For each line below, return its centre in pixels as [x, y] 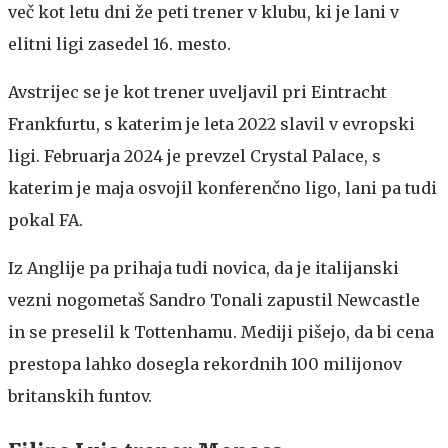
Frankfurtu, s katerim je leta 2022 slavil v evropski [211, 123]
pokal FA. [45, 219]
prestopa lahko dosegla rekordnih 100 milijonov [205, 363]
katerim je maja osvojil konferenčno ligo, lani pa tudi [222, 187]
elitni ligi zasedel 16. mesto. [119, 43]
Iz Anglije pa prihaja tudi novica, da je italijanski [203, 267]
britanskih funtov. [80, 395]
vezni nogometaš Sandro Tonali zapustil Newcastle [214, 299]
